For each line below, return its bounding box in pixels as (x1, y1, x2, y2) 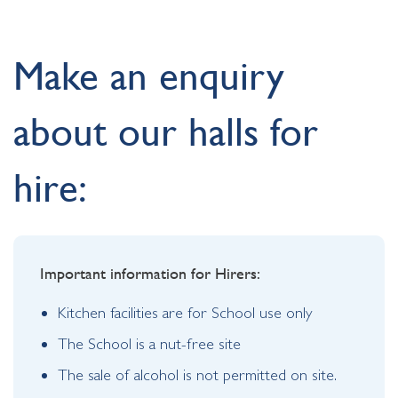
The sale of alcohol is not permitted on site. (58, 365, 337, 384)
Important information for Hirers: (40, 264, 260, 283)
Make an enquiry (13, 52, 284, 99)
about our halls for (13, 108, 318, 155)
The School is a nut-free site (58, 334, 241, 353)
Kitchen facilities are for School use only (58, 303, 312, 322)
